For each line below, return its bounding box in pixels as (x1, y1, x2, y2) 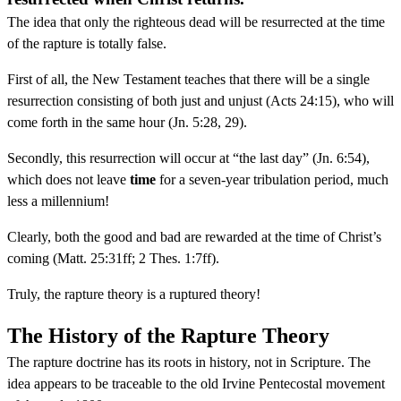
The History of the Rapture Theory (7, 323, 329, 347)
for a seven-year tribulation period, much (156, 171, 388, 187)
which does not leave (7, 171, 130, 187)
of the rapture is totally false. (7, 35, 166, 51)
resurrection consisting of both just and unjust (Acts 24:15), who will (7, 92, 394, 108)
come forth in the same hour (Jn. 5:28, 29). (7, 114, 247, 130)
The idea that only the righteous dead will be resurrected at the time (7, 13, 385, 30)
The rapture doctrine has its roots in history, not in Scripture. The (7, 354, 371, 370)
